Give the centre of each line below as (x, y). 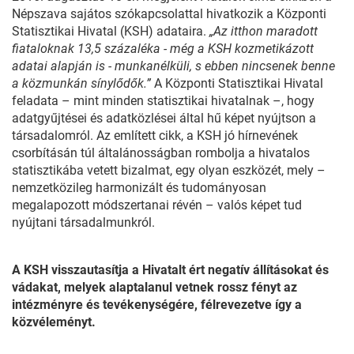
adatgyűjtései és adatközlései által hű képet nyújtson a (164, 118)
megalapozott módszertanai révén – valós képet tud (157, 205)
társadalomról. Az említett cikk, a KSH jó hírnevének (155, 136)
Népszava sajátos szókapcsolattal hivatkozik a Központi (169, 14)
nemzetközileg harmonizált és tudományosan (139, 188)
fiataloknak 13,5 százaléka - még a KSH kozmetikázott (163, 49)
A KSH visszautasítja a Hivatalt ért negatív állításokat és (170, 270)
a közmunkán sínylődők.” (81, 83)
